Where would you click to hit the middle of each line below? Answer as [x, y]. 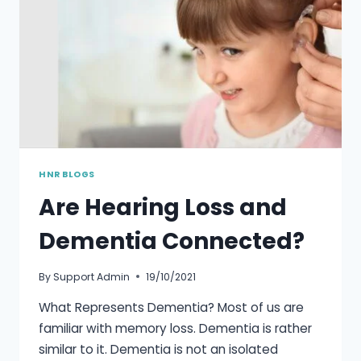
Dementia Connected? [172, 241]
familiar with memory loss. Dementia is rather [175, 329]
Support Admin [92, 276]
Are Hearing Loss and [163, 207]
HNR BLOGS [67, 174]
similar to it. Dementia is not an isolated [158, 350]
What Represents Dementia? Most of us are [171, 308]
